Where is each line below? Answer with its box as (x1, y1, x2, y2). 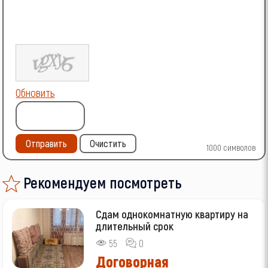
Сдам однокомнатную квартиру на (96, 207, 249, 221)
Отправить (26, 136, 68, 149)
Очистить (90, 136, 127, 149)
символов (221, 141, 255, 153)
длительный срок (96, 219, 174, 233)
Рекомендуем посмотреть (23, 173, 182, 192)
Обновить (16, 85, 55, 99)
